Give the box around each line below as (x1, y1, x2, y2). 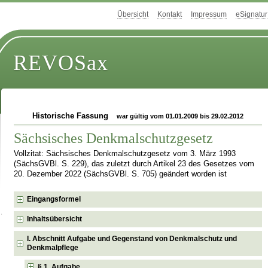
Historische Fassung (32, 112, 111, 120)
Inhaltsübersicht (27, 214, 83, 223)
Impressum (191, 10, 227, 19)
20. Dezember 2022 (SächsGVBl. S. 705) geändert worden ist (14, 169, 227, 178)
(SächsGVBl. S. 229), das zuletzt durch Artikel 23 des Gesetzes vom (14, 159, 255, 168)
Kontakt (157, 10, 182, 19)
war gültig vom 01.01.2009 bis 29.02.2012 (117, 112, 244, 120)
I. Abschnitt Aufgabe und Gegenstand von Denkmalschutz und (27, 234, 237, 243)
